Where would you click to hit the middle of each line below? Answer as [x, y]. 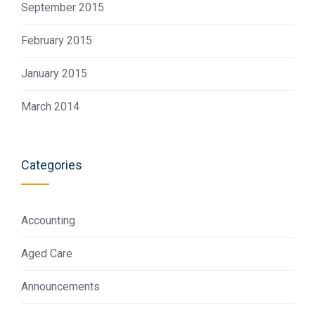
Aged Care [47, 253]
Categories [52, 165]
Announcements [60, 286]
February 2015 [57, 40]
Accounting [48, 220]
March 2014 [50, 106]
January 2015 [54, 73]
